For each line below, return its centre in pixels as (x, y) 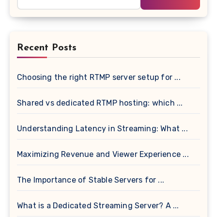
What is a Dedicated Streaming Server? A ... (98, 205)
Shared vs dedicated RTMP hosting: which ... (100, 103)
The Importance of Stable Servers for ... (91, 180)
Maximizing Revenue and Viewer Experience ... (103, 154)
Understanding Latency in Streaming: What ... (102, 128)
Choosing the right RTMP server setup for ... (99, 77)
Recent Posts (47, 48)
